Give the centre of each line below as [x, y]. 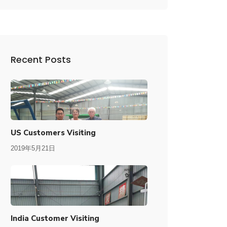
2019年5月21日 [33, 148]
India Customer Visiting [55, 218]
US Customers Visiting [53, 133]
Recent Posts [41, 60]
